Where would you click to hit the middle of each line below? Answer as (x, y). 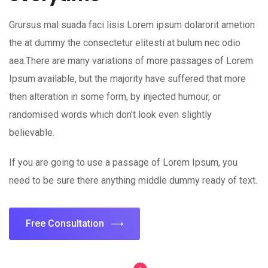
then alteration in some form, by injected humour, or (115, 96)
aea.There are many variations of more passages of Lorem (131, 60)
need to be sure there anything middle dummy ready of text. (133, 180)
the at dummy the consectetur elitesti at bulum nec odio (125, 42)
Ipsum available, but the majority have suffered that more (127, 78)
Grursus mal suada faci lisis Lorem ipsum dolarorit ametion (132, 25)
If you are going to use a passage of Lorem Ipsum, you (123, 162)
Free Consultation (65, 223)
